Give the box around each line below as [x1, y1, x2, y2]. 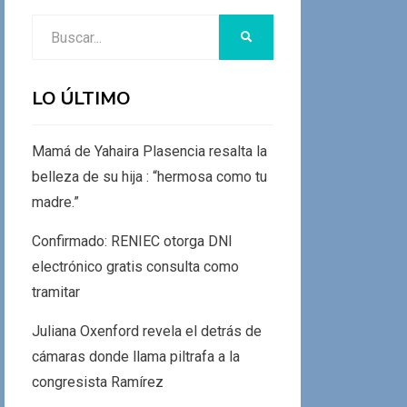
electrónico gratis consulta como [31, 258, 239, 275]
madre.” [31, 194, 79, 211]
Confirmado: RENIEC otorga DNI [31, 233, 233, 250]
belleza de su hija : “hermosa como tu [31, 168, 267, 185]
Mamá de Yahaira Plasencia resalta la [31, 143, 267, 160]
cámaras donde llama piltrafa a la [31, 348, 240, 365]
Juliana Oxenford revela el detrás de [31, 323, 262, 340]
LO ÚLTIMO [31, 86, 131, 111]
